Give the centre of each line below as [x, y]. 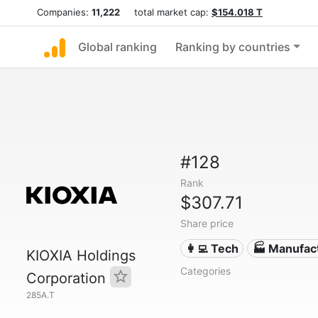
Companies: [64, 12]
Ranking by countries [233, 47]
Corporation [68, 278]
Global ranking [117, 47]
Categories [205, 271]
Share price [207, 223]
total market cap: [166, 12]
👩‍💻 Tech [212, 248]
